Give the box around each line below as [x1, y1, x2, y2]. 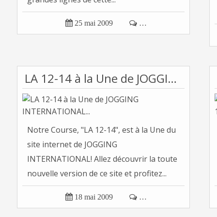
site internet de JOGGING [27, 139, 117, 150]
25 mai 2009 [74, 19, 113, 27]
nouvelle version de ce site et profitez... [27, 168, 167, 179]
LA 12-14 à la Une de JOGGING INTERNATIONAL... [168, 70, 177, 86]
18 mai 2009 [74, 193, 113, 201]
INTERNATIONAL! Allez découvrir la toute [27, 154, 177, 164]
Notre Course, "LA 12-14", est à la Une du [27, 124, 176, 135]
